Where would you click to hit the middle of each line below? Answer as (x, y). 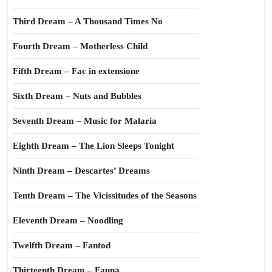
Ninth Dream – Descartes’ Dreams (81, 171)
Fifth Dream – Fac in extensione (76, 71)
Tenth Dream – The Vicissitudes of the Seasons (105, 195)
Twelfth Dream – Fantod (62, 245)
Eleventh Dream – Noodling (68, 220)
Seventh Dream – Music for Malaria (85, 121)
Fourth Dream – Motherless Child (80, 46)
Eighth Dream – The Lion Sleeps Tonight (93, 146)
